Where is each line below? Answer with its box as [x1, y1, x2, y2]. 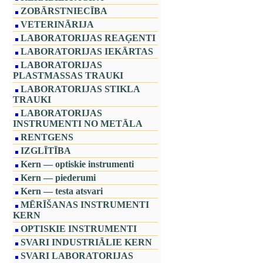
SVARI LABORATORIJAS [21, 251, 133, 261]
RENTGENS [21, 132, 73, 142]
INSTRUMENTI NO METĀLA [13, 119, 143, 129]
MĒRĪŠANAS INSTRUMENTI [21, 200, 149, 210]
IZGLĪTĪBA [21, 146, 71, 156]
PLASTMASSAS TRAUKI [13, 70, 123, 80]
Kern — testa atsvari [21, 186, 103, 196]
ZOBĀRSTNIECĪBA [21, 6, 107, 16]
